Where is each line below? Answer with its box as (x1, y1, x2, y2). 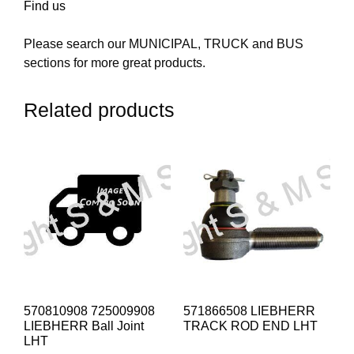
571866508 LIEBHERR (183, 304, 315, 318)
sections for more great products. (24, 56, 205, 70)
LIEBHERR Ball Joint (24, 319, 144, 333)
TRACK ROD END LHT (183, 319, 318, 333)
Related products (24, 99, 175, 122)
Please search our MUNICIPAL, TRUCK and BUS (24, 37, 303, 51)
